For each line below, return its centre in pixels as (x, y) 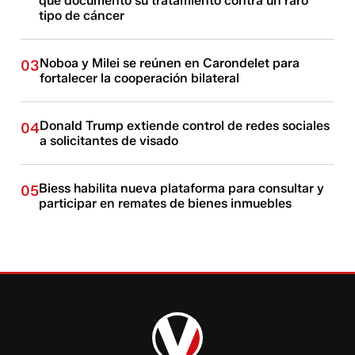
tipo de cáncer (82, 15)
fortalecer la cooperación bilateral (140, 78)
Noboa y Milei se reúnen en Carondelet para (170, 63)
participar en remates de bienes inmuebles (166, 203)
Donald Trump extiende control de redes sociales (185, 126)
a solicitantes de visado (109, 141)
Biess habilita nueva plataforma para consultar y (182, 188)
